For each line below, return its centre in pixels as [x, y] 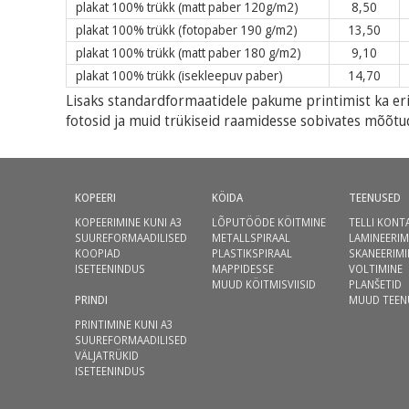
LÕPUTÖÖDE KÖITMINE [269, 222]
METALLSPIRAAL [251, 238]
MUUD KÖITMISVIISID [264, 284]
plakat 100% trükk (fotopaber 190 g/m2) [187, 30]
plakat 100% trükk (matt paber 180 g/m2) [189, 52]
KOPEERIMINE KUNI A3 [128, 222]
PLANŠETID [375, 284]
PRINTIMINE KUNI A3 [124, 325]
